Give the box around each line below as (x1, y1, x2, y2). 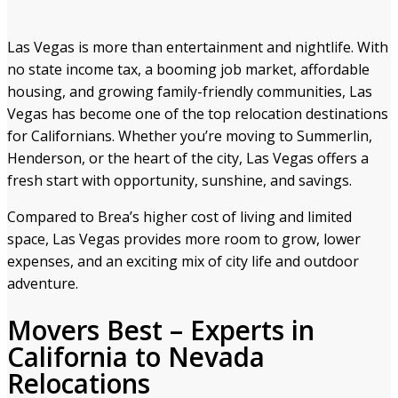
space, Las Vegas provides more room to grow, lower (7, 229, 361, 250)
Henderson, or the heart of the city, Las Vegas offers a (7, 148, 369, 169)
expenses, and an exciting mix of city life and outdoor (7, 251, 359, 272)
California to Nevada (7, 338, 265, 375)
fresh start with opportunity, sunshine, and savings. (7, 171, 352, 191)
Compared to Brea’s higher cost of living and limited (7, 207, 352, 227)
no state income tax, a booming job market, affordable (7, 60, 370, 80)
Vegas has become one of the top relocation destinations (7, 104, 388, 124)
